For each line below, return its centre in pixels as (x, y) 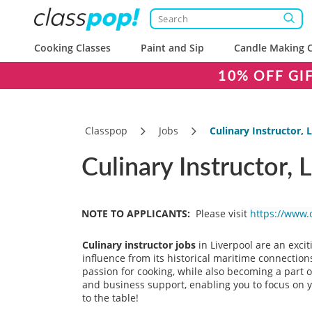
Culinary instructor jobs (139, 245)
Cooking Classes (72, 48)
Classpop (106, 131)
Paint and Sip (173, 48)
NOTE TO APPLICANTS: (136, 213)
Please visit (221, 213)
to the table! (110, 298)
